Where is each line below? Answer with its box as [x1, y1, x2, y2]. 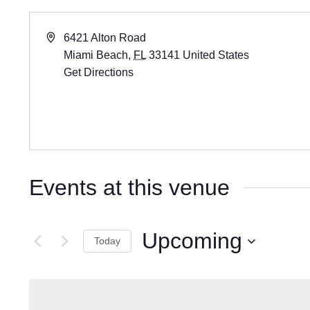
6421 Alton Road [64, 32, 147, 44]
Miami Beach [64, 49, 129, 61]
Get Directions [64, 66, 134, 78]
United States [183, 49, 250, 61]
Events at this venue [29, 175, 230, 200]
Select [141, 257, 168, 268]
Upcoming [142, 228, 242, 253]
